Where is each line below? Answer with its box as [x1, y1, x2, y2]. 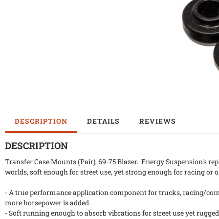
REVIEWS [139, 116, 176, 126]
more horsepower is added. [5, 198, 90, 208]
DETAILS [87, 116, 120, 126]
